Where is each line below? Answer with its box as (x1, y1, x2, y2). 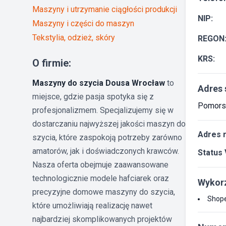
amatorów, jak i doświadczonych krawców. (32, 146, 179, 156)
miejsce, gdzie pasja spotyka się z (32, 91, 154, 101)
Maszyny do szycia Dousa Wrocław (32, 78, 165, 88)
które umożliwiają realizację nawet (32, 200, 152, 210)
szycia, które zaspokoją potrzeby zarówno (32, 132, 182, 142)
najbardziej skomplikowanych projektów (32, 214, 172, 224)
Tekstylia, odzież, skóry (32, 32, 115, 42)
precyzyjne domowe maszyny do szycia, (32, 187, 175, 197)
